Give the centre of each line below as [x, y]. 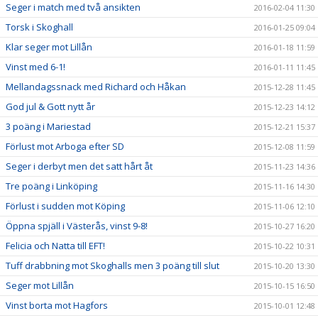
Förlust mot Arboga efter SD [65, 146]
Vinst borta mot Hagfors [57, 305]
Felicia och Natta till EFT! [55, 246]
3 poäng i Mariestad [48, 126]
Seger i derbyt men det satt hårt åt [79, 166]
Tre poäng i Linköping [51, 186]
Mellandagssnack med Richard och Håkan [96, 87]
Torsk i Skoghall [39, 27]
